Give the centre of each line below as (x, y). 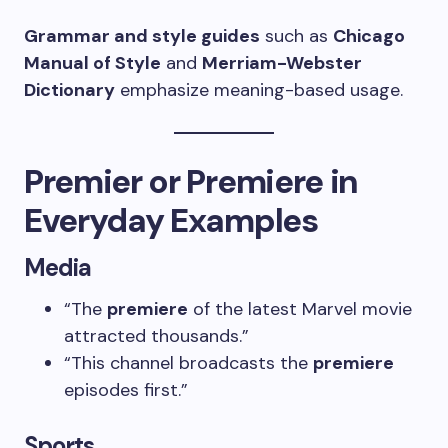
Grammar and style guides (142, 36)
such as (296, 36)
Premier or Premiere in (191, 181)
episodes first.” (126, 390)
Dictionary (69, 90)
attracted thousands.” (156, 336)
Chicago (369, 36)
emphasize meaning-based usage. (259, 90)
